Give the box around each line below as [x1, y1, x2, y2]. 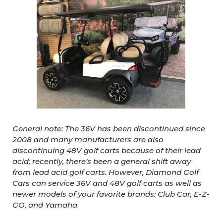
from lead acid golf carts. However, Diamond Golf [12, 167, 199, 177]
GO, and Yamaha [12, 200, 77, 210]
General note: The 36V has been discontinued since [12, 124, 205, 133]
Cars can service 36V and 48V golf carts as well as [12, 178, 202, 188]
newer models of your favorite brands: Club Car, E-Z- [12, 189, 210, 199]
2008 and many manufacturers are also [12, 135, 164, 144]
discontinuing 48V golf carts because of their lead [12, 146, 201, 155]
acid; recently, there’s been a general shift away [12, 157, 191, 166]
